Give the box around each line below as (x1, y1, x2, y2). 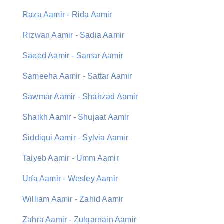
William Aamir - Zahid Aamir (22, 195, 124, 203)
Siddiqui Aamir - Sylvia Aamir (22, 133, 128, 142)
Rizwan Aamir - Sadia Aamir (22, 31, 125, 39)
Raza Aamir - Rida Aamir (22, 10, 112, 19)
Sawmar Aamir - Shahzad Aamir (22, 92, 138, 101)
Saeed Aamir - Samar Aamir (22, 51, 123, 60)
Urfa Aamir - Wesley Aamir (22, 174, 118, 183)
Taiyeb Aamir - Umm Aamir (22, 154, 119, 162)
